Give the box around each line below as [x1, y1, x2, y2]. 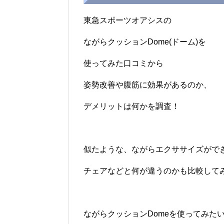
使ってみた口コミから [83, 59, 163, 68]
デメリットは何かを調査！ [83, 102, 179, 111]
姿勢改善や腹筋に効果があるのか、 [83, 80, 211, 89]
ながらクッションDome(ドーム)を [83, 37, 206, 46]
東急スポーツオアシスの [83, 16, 171, 25]
